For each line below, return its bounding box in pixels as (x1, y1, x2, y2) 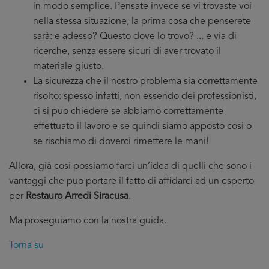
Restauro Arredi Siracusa (26, 192, 128, 201)
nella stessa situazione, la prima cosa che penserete (33, 17, 251, 26)
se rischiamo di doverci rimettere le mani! (33, 137, 208, 147)
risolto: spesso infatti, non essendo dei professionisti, (33, 92, 256, 101)
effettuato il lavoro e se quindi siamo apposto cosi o (33, 122, 252, 131)
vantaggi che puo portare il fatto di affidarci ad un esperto (9, 177, 254, 186)
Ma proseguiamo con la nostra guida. (9, 216, 166, 226)
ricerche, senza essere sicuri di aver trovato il (33, 47, 221, 56)
